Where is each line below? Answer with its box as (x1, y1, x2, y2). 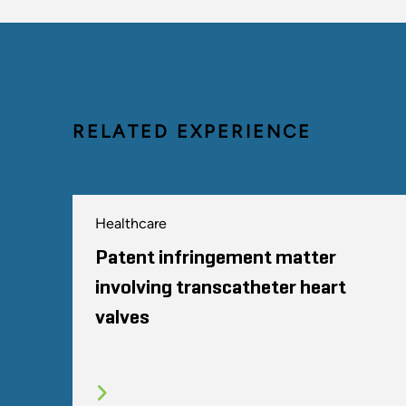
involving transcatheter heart (95, 277, 346, 298)
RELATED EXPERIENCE (72, 120, 312, 142)
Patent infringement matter (95, 247, 336, 268)
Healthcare (95, 214, 167, 232)
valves (95, 307, 150, 328)
